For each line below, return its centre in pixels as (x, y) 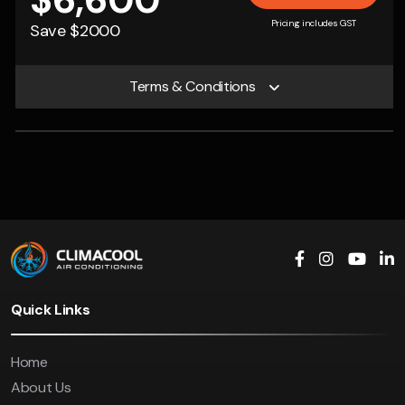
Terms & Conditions (193, 87)
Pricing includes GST (313, 24)
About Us (41, 388)
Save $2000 (75, 31)
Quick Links (51, 310)
